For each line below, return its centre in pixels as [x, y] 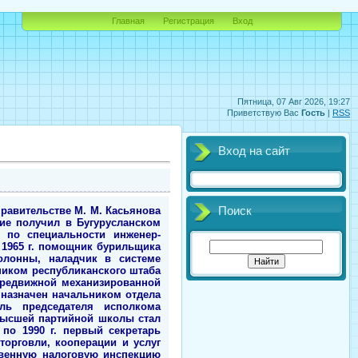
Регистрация [188, 21]
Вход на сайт [254, 151]
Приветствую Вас [263, 113]
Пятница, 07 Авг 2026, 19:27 [294, 101]
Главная [128, 21]
